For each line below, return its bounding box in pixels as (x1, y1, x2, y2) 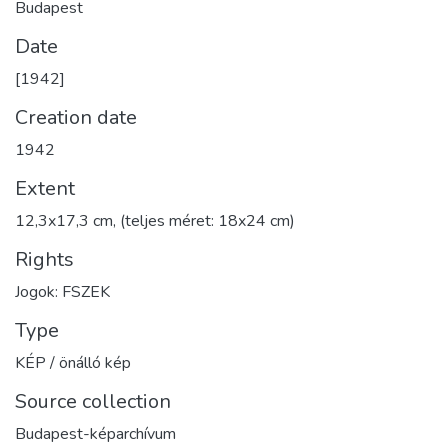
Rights (15, 245, 74, 273)
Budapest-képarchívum (15, 422, 176, 445)
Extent (15, 174, 75, 202)
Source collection (15, 387, 171, 415)
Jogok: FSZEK (15, 280, 110, 303)
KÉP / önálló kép (15, 351, 131, 374)
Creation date (15, 103, 137, 131)
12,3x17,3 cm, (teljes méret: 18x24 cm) (15, 209, 295, 232)
